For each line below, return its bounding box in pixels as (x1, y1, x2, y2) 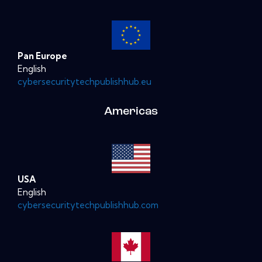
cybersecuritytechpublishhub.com (18, 199, 158, 211)
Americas (104, 105, 158, 118)
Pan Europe (18, 50, 67, 61)
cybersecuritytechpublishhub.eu (18, 75, 151, 87)
